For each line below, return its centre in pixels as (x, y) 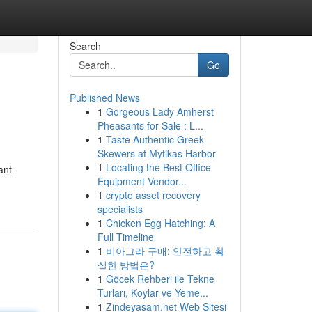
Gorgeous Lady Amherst (159, 111)
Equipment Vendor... (142, 181)
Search (85, 46)
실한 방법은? (126, 265)
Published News (104, 97)
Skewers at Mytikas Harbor (156, 153)
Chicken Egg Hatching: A (160, 223)
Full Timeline (125, 237)
